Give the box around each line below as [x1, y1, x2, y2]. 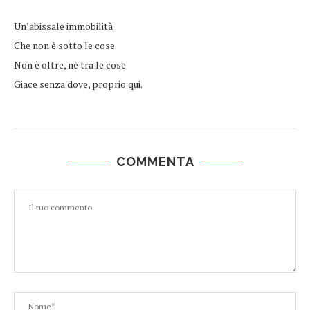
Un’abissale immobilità [14, 19, 113, 33]
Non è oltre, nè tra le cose [14, 57, 126, 71]
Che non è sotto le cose [14, 38, 115, 52]
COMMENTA [116, 154, 194, 169]
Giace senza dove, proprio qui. [14, 77, 143, 91]
